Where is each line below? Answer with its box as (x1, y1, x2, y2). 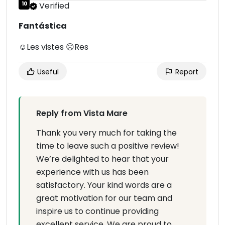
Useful (35, 67, 59, 77)
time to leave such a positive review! (36, 140, 179, 152)
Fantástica (19, 20, 67, 32)
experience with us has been (36, 166, 149, 178)
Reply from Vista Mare (36, 107, 128, 120)
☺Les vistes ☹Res (19, 41, 88, 53)
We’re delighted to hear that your (36, 153, 169, 165)
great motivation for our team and (36, 192, 172, 204)
